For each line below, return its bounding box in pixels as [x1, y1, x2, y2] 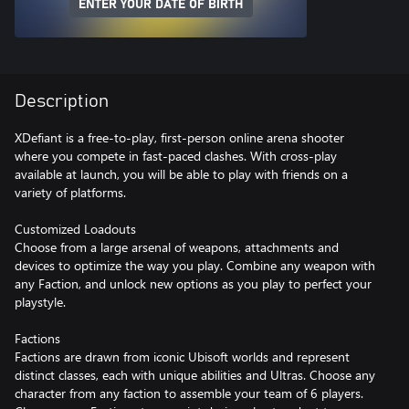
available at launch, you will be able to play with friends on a [15, 164, 348, 183]
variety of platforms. [15, 183, 126, 201]
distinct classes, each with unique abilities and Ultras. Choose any [15, 365, 375, 383]
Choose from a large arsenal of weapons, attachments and [15, 237, 339, 256]
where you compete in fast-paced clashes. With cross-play [15, 146, 337, 164]
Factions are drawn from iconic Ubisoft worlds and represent [15, 347, 350, 365]
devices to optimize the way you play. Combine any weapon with [15, 256, 375, 274]
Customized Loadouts [15, 219, 136, 237]
